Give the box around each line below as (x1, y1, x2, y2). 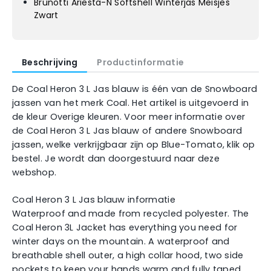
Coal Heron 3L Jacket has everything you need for (12, 221, 238, 233)
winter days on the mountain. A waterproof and (12, 235, 230, 247)
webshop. (12, 166, 57, 178)
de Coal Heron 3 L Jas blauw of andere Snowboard (12, 125, 243, 137)
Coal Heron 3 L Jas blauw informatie (12, 193, 175, 206)
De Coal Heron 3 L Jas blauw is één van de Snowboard (12, 83, 258, 95)
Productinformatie (97, 56, 184, 68)
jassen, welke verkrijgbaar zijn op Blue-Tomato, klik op (12, 139, 255, 151)
